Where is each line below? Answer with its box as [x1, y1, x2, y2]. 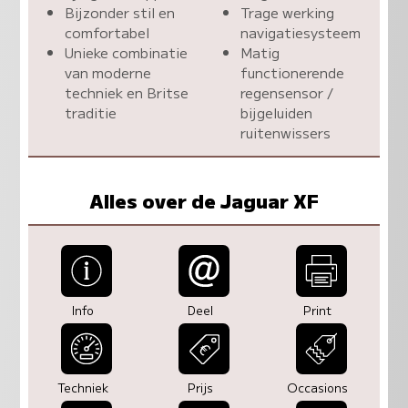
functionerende [240, 61, 344, 82]
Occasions [287, 379, 349, 397]
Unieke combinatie [64, 41, 188, 62]
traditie [64, 101, 117, 122]
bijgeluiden [240, 101, 312, 122]
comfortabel [64, 21, 149, 42]
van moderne [64, 61, 151, 82]
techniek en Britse [64, 81, 189, 102]
